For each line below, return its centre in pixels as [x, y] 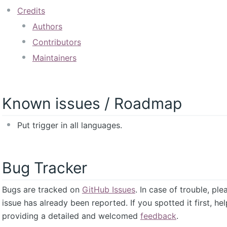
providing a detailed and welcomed [71, 216]
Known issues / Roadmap [92, 104]
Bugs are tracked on [42, 189]
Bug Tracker [44, 168]
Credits [31, 11]
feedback [158, 216]
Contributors [56, 42]
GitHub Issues [108, 189]
